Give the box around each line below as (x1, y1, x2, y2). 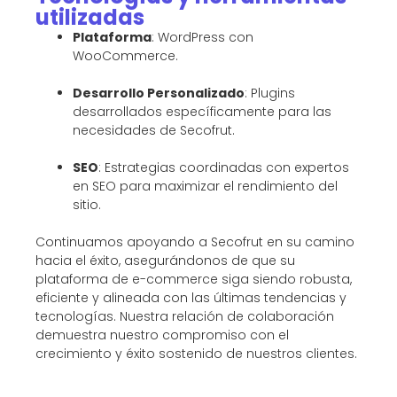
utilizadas (35, 2, 144, 32)
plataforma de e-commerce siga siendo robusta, (35, 269, 352, 288)
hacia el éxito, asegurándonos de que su (35, 251, 295, 269)
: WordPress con (152, 27, 253, 46)
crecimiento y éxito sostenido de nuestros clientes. (35, 344, 357, 362)
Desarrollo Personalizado (73, 83, 245, 102)
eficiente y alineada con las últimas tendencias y (35, 288, 346, 307)
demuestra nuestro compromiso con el (35, 325, 289, 344)
